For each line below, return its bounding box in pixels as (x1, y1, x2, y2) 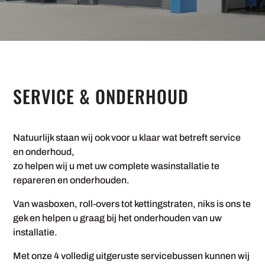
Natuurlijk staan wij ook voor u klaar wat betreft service (13, 132, 241, 143)
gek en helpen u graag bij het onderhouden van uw (13, 213, 222, 223)
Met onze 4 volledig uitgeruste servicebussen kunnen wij (13, 251, 250, 261)
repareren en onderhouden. (13, 175, 130, 185)
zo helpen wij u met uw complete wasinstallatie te (13, 161, 220, 171)
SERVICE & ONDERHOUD (13, 83, 189, 109)
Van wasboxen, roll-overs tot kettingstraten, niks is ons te (13, 199, 251, 209)
